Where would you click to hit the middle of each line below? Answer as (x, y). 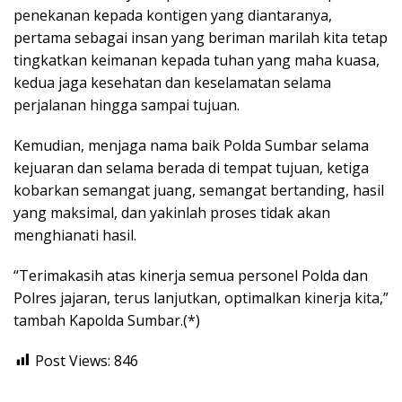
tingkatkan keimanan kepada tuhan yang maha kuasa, (197, 60)
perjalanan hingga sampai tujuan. (127, 105)
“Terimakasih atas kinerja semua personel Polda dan (191, 275)
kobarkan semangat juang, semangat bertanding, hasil (199, 190)
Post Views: (73, 360)
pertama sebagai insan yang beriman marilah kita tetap (201, 37)
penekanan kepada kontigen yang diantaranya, (173, 15)
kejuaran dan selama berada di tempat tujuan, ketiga (191, 167)
